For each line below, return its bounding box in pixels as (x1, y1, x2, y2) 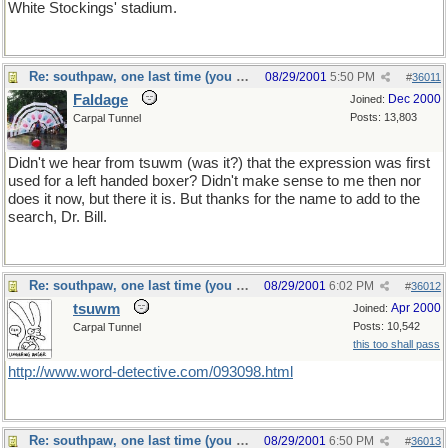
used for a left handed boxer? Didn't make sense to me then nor (8, 173, 421, 189)
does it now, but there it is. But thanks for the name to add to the (8, 191, 420, 207)
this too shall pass (353, 338, 440, 350)
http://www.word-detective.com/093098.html (8, 364, 293, 380)
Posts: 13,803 (350, 111, 417, 123)
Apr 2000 (391, 301, 441, 315)
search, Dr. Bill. (8, 209, 107, 225)
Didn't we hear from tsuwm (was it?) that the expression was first (8, 155, 430, 171)
